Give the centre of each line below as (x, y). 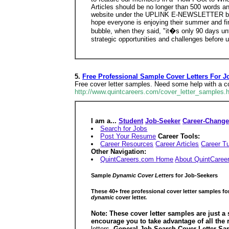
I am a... (105, 121)
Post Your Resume (128, 136)
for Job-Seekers (197, 176)
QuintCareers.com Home (137, 159)
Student (131, 121)
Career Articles (177, 144)
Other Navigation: (119, 152)
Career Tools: (179, 136)
